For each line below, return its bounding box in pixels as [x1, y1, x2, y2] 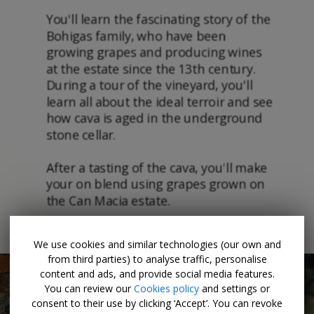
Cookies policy [134, 282, 199, 295]
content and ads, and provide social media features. [39, 267, 275, 280]
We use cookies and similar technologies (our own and [33, 238, 281, 251]
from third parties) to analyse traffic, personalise [47, 252, 267, 266]
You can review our [44, 282, 134, 295]
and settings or [199, 282, 270, 295]
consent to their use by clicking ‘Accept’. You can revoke [32, 296, 282, 310]
